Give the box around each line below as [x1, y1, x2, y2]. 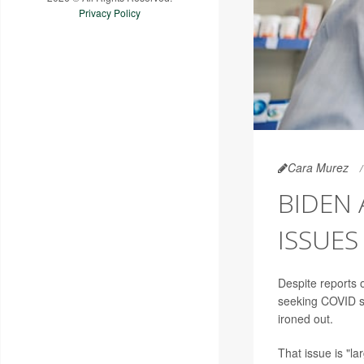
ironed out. [277, 310, 333, 327]
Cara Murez [287, 159, 349, 176]
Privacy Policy [79, 5, 141, 19]
